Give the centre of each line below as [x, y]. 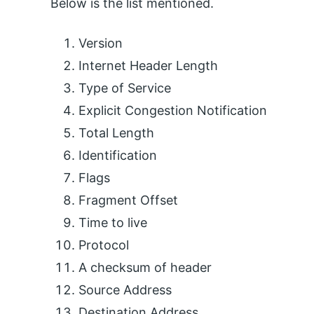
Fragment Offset [128, 200]
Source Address [125, 289]
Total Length [116, 132]
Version [101, 43]
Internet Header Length [148, 65]
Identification [118, 155]
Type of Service [125, 88]
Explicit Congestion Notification [173, 110]
